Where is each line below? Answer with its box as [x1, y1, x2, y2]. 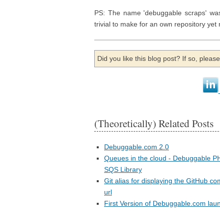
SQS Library [104, 165, 142, 173]
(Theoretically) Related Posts [94, 116, 214, 130]
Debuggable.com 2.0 [104, 143, 169, 151]
